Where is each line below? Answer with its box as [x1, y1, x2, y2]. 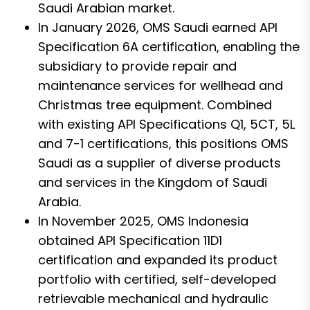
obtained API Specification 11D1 [38, 231, 222, 249]
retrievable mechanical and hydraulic [38, 289, 268, 307]
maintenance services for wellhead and [38, 76, 283, 94]
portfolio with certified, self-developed [38, 270, 276, 288]
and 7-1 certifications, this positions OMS [38, 134, 289, 152]
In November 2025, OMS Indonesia [38, 212, 248, 230]
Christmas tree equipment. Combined [38, 95, 272, 113]
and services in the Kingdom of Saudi [38, 173, 267, 191]
